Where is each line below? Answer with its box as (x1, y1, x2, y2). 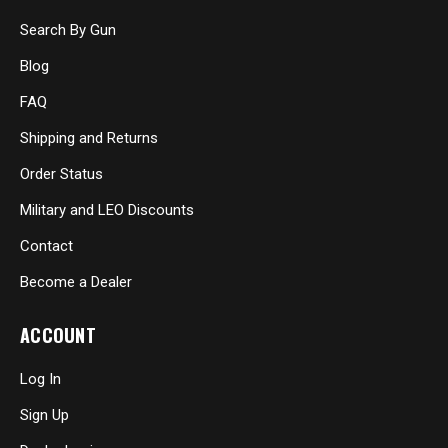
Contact (20, 237, 73, 256)
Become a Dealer (20, 273, 132, 292)
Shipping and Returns (20, 129, 158, 148)
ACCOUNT (20, 322, 96, 349)
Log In (20, 370, 61, 389)
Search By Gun (20, 21, 116, 40)
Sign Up (20, 406, 69, 425)
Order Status (20, 165, 103, 184)
